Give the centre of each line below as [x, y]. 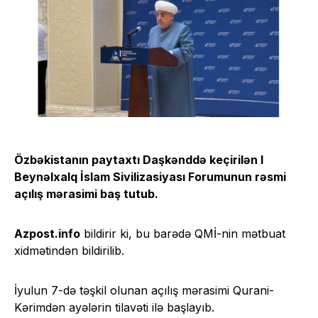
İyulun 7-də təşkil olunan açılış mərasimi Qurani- [144, 290]
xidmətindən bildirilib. [69, 250]
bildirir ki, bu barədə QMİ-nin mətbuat [183, 233]
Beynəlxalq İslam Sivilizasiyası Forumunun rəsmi [150, 176]
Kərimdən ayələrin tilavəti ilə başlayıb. [114, 307]
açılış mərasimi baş [69, 193]
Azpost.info [47, 233]
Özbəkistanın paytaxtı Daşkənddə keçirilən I [139, 159]
